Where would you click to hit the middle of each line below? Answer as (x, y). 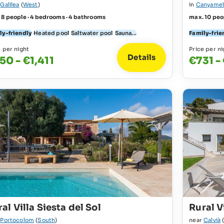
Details (142, 57)
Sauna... (125, 33)
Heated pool (51, 33)
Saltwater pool (92, 33)
